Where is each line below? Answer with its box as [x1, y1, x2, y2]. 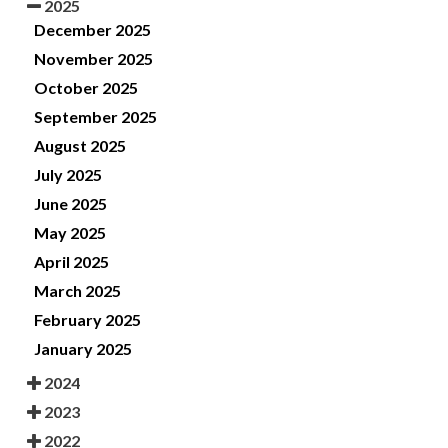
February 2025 [34, 310, 141, 330]
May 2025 [34, 223, 106, 243]
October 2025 [34, 78, 138, 98]
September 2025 [34, 107, 157, 127]
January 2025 [34, 339, 132, 359]
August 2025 [34, 136, 126, 156]
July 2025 [34, 165, 102, 185]
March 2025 [34, 281, 121, 301]
